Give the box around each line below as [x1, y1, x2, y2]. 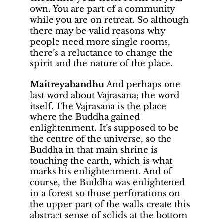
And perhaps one [104, 79, 180, 90]
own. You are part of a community [30, 4, 175, 15]
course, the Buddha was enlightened [30, 177, 185, 188]
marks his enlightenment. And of [30, 166, 172, 177]
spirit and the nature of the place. [30, 58, 173, 69]
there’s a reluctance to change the [30, 48, 173, 58]
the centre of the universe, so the [30, 134, 171, 145]
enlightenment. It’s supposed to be [30, 123, 179, 134]
